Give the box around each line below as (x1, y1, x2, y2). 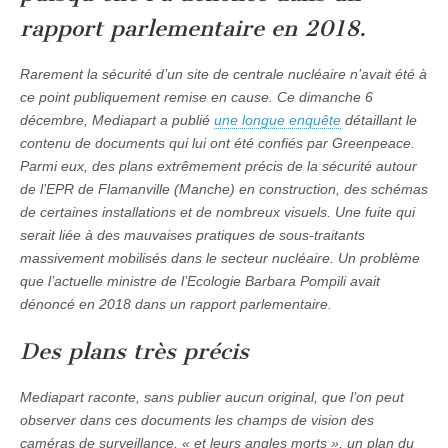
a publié (156, 112, 214, 129)
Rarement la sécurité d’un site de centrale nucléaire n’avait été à (20, 66, 427, 83)
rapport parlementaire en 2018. (20, 14, 366, 42)
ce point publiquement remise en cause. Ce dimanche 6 (20, 89, 373, 106)
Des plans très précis (20, 337, 249, 365)
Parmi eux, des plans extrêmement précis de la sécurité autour (20, 158, 417, 175)
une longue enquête (214, 112, 341, 129)
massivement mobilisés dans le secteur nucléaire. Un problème (20, 250, 420, 267)
